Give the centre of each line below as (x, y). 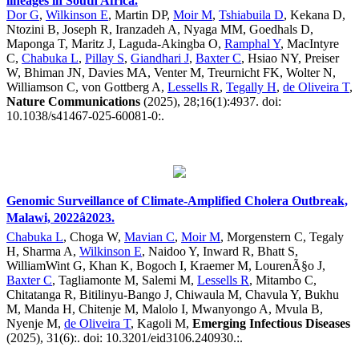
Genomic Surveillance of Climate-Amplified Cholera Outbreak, (177, 200)
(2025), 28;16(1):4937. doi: (211, 101)
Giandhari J (160, 58)
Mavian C (149, 236)
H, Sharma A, (43, 251)
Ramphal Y (252, 43)
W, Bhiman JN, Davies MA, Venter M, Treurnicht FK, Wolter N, (171, 72)
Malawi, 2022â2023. (61, 217)
